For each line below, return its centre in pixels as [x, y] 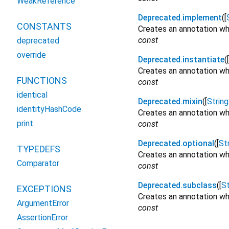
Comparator [38, 163]
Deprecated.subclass [177, 186]
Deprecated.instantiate [181, 60]
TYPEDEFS [39, 149]
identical [32, 95]
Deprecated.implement [180, 18]
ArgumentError [43, 203]
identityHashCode [49, 109]
